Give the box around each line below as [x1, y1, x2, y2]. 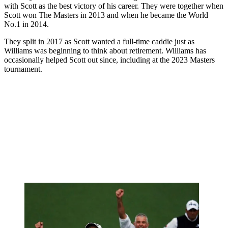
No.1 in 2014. [4, 20, 49, 29]
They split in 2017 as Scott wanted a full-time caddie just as [4, 37, 194, 46]
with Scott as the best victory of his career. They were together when [4, 2, 223, 11]
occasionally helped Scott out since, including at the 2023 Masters [4, 55, 215, 65]
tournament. [4, 65, 42, 74]
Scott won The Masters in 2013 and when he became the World [4, 11, 208, 20]
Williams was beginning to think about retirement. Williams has [4, 46, 206, 55]
